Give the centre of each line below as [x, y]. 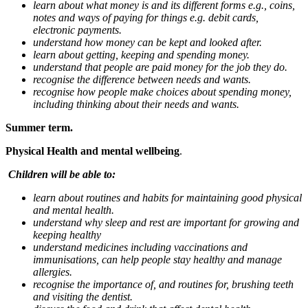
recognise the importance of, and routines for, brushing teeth [163, 284]
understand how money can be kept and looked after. [147, 42]
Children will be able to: [60, 174]
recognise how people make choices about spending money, [162, 91]
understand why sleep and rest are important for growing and [166, 222]
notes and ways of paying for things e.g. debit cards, [146, 17]
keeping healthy [67, 234]
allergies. [53, 272]
